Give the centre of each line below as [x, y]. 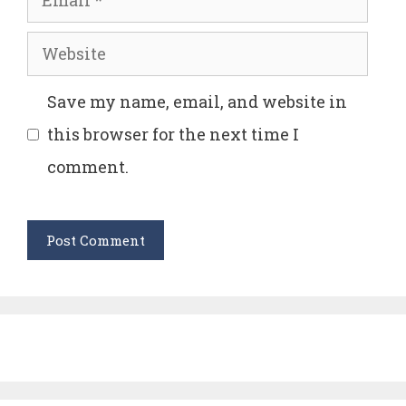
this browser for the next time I [173, 135]
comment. [88, 167]
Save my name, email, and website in [197, 102]
